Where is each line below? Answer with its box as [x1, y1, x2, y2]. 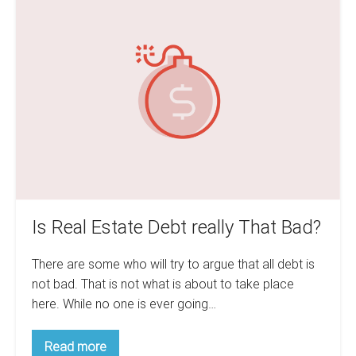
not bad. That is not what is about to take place [32, 276, 294, 292]
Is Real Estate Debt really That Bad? [32, 215, 321, 238]
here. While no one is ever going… [32, 296, 216, 311]
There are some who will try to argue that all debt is [32, 256, 315, 272]
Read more [44, 339, 106, 354]
